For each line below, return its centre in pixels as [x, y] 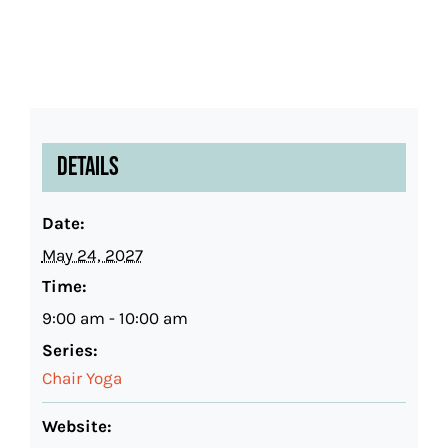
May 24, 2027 [92, 255]
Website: [76, 426]
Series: [69, 350]
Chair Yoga [81, 378]
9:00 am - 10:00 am [114, 318]
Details [87, 168]
